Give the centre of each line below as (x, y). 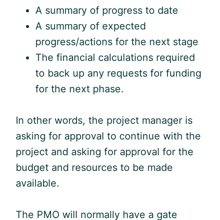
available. (38, 183)
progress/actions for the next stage (117, 41)
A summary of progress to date (107, 10)
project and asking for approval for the (105, 151)
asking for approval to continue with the (108, 136)
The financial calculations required (115, 57)
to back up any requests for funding (118, 73)
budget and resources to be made (94, 167)
